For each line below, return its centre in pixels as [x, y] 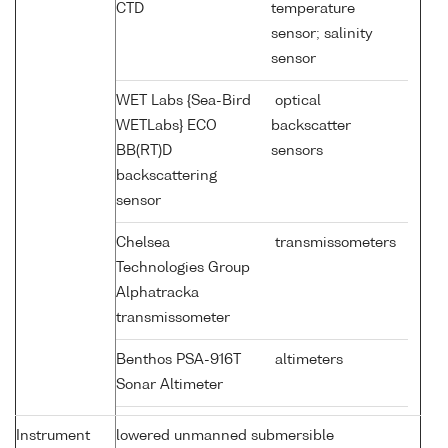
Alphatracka [157, 293]
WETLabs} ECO [166, 126]
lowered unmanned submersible [225, 436]
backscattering [166, 176]
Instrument [53, 436]
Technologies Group [183, 268]
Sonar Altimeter [171, 385]
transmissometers [333, 243]
